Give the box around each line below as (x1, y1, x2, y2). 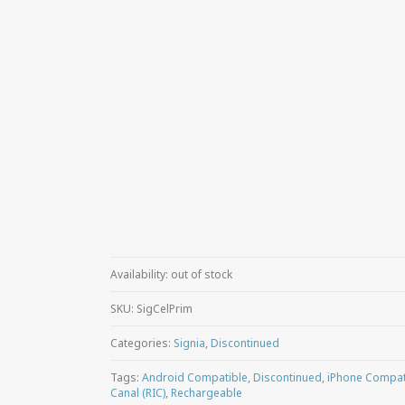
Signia (174, 334, 205, 351)
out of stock (171, 266, 232, 282)
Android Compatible (142, 369, 248, 385)
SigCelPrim (137, 300, 193, 316)
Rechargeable (171, 384, 242, 400)
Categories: (110, 334, 174, 351)
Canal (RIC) (110, 384, 165, 400)
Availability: (110, 266, 171, 282)
